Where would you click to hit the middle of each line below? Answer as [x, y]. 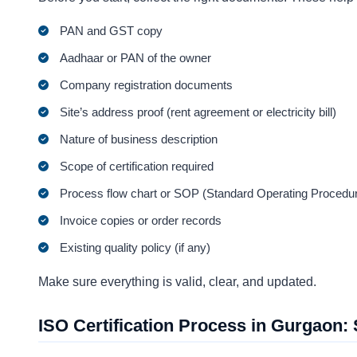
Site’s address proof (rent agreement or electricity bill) [198, 112]
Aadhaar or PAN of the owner [136, 57]
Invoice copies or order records [141, 220]
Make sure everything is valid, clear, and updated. [177, 281]
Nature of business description [139, 139]
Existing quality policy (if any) [135, 247]
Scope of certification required [137, 166]
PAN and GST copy [112, 30]
